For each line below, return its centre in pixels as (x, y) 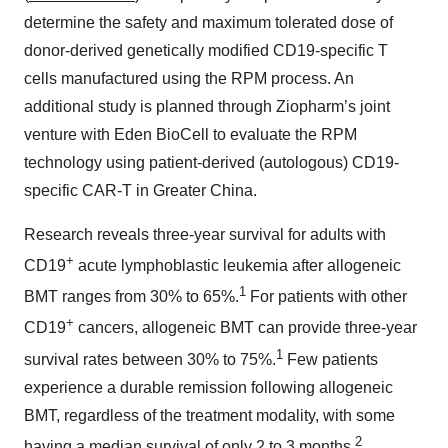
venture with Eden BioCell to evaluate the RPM (190, 134)
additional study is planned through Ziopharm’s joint (207, 106)
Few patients (330, 359)
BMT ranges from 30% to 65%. (131, 297)
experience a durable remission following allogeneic (208, 387)
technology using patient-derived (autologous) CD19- (211, 162)
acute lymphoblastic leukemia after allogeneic (237, 265)
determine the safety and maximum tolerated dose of (208, 22)
